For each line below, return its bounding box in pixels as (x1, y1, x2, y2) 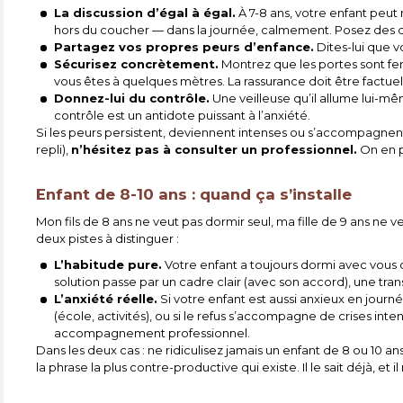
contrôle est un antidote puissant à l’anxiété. (54, 108, 311, 123)
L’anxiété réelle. (54, 291, 158, 307)
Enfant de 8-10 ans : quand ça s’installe (36, 185, 353, 204)
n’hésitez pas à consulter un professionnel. (71, 142, 358, 157)
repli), (36, 142, 72, 157)
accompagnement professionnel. (54, 326, 251, 341)
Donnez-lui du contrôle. (54, 91, 210, 106)
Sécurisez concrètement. (54, 57, 219, 72)
